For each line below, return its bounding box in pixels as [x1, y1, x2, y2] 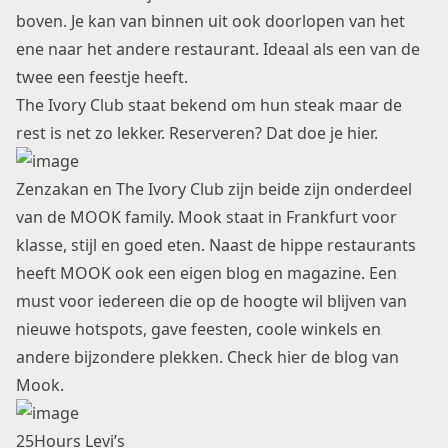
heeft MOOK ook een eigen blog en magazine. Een [16, 262, 397, 284]
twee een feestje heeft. [16, 66, 188, 88]
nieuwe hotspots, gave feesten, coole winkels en [16, 318, 381, 340]
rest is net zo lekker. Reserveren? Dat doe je [16, 122, 347, 144]
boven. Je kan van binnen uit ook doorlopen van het [16, 10, 405, 32]
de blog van [307, 346, 399, 368]
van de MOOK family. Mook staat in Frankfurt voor [16, 206, 397, 228]
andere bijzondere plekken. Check [16, 346, 277, 368]
